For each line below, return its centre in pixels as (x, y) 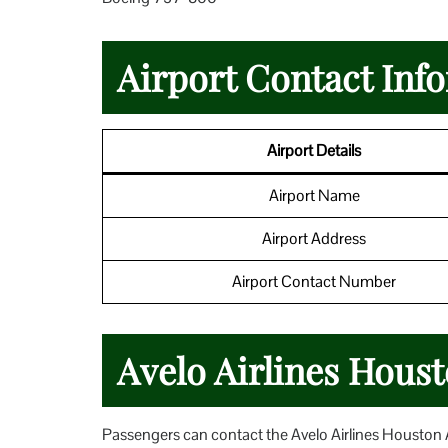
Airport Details (314, 150)
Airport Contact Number (314, 281)
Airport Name (314, 195)
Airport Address (314, 238)
